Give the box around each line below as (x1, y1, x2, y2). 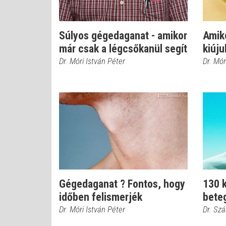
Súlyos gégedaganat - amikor (59, 29, 187, 42)
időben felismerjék (59, 191, 142, 203)
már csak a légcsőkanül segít (59, 42, 187, 55)
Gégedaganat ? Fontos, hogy (59, 178, 185, 190)
